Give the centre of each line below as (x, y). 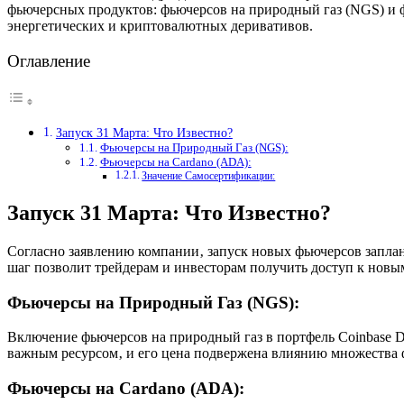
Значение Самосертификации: (209, 177)
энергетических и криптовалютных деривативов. (160, 25)
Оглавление (49, 60)
